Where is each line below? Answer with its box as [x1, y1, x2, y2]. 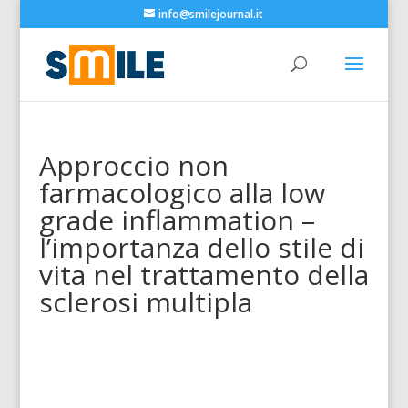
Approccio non [38, 147, 229, 184]
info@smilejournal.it [158, 6, 264, 22]
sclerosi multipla [38, 283, 252, 321]
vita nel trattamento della [38, 256, 369, 293]
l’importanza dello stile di [38, 229, 364, 266]
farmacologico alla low [38, 174, 325, 211]
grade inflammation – [38, 201, 315, 239]
